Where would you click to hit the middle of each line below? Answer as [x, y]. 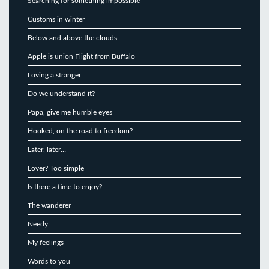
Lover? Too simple [56, 168]
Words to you [49, 261]
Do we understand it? [61, 93]
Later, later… [47, 149]
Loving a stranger [54, 75]
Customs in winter [56, 19]
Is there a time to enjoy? [65, 186]
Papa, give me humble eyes [70, 112]
